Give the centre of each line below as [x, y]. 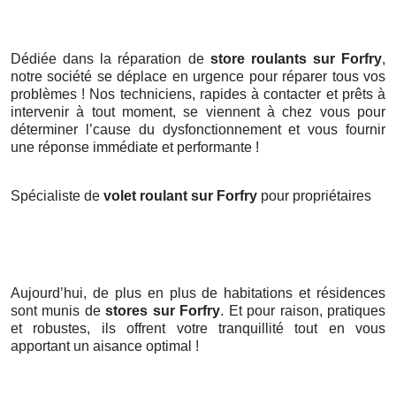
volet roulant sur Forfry [182, 196]
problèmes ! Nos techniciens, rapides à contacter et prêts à [198, 95]
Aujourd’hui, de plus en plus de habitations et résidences [198, 293]
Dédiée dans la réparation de [110, 59]
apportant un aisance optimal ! [105, 346]
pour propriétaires [316, 196]
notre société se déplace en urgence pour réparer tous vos [198, 77]
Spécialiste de [57, 196]
